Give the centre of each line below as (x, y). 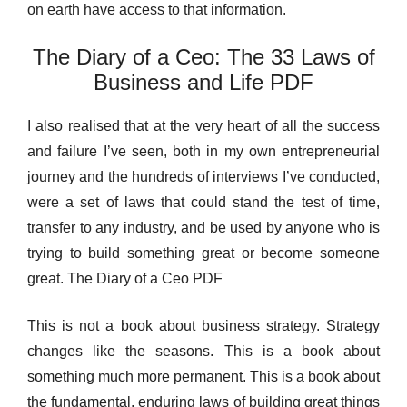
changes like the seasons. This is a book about (203, 351)
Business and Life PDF (203, 82)
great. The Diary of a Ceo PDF (125, 278)
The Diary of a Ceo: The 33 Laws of (203, 57)
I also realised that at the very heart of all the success (203, 126)
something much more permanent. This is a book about (203, 377)
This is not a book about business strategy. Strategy (203, 326)
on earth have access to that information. (157, 10)
